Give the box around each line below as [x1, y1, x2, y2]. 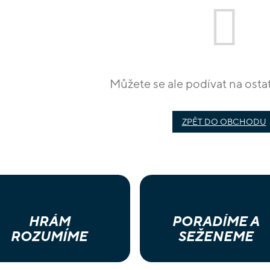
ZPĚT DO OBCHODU [181, 116, 266, 127]
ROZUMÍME [10, 228, 87, 244]
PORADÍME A [171, 213, 259, 229]
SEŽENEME [177, 228, 253, 244]
